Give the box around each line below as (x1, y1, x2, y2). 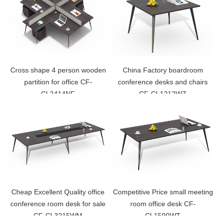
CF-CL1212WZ (139, 89, 187, 98)
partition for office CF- (24, 77, 92, 86)
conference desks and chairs (118, 77, 208, 86)
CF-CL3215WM (34, 212, 83, 220)
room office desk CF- (130, 200, 196, 208)
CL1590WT (145, 212, 181, 220)
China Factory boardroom (122, 66, 203, 74)
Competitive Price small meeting (112, 188, 213, 196)
